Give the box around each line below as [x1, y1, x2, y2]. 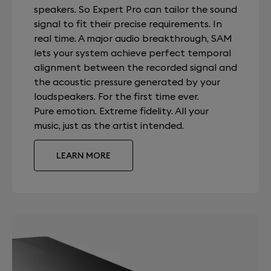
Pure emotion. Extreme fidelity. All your [34, 105, 209, 117]
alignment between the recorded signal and [34, 61, 237, 73]
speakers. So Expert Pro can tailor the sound [34, 3, 237, 15]
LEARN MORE [56, 150, 111, 161]
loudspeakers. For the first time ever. [34, 90, 199, 102]
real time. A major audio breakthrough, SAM [34, 32, 232, 44]
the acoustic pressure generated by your [34, 76, 220, 88]
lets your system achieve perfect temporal [34, 47, 231, 59]
